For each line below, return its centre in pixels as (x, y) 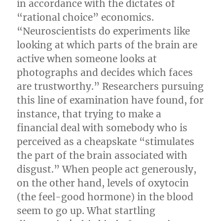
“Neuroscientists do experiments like (104, 31)
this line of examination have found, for (110, 100)
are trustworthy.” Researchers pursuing (110, 86)
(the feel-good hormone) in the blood (105, 197)
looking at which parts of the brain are (107, 45)
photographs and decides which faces (105, 73)
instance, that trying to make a (89, 114)
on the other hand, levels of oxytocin (103, 183)
